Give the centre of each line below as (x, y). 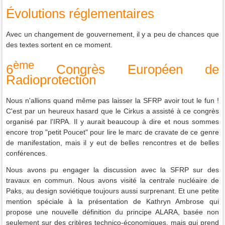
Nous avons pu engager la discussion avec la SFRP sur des (113, 170)
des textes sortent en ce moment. (60, 44)
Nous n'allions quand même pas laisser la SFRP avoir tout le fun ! (113, 101)
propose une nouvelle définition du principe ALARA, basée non (113, 212)
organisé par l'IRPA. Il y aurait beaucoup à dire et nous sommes (113, 122)
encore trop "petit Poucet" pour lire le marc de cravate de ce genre (113, 132)
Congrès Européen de (127, 70)
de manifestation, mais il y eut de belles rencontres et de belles (113, 143)
